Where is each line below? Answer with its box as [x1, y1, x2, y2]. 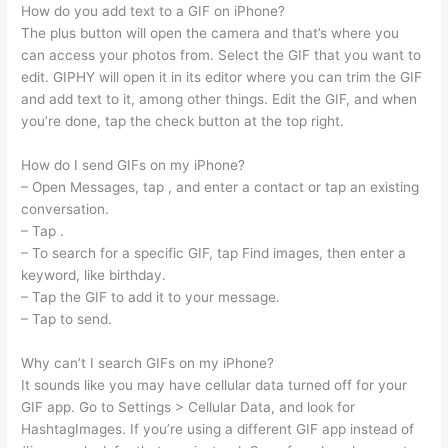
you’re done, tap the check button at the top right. [21, 113, 345, 130]
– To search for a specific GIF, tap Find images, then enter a [21, 244, 407, 261]
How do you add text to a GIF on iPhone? [21, 3, 286, 20]
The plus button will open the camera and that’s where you [21, 25, 400, 42]
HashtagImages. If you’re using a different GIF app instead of [21, 420, 415, 437]
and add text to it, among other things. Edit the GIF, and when [21, 91, 418, 108]
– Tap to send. [21, 310, 113, 327]
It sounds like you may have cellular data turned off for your [21, 376, 408, 393]
